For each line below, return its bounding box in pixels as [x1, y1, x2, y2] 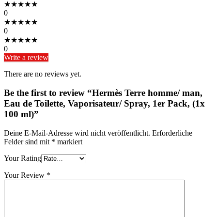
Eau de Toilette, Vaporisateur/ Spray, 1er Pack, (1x [4, 98, 205, 109]
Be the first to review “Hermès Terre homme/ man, [4, 88, 202, 98]
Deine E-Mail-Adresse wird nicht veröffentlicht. [4, 128, 150, 137]
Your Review [4, 170, 46, 179]
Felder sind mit [4, 137, 51, 146]
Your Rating [4, 154, 41, 162]
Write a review [4, 53, 48, 62]
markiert [55, 137, 82, 146]
